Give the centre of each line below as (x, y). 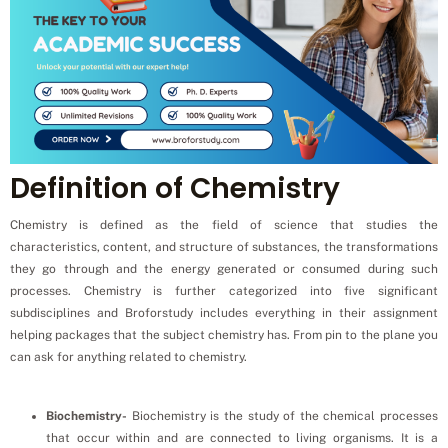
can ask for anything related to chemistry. (128, 356)
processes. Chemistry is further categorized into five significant (224, 290)
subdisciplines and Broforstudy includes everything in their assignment (224, 312)
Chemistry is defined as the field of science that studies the (224, 224)
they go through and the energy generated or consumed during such (224, 268)
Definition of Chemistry (175, 188)
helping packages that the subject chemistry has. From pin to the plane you (224, 334)
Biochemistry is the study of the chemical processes (282, 415)
